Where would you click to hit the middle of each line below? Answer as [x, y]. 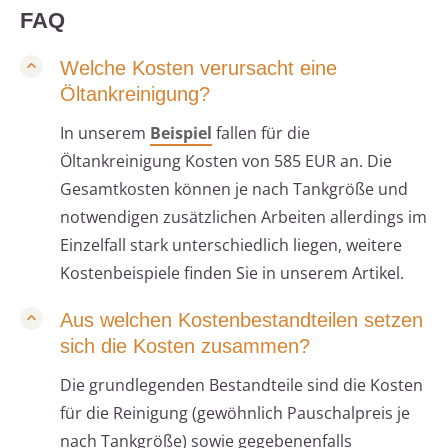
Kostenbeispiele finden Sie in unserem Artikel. [232, 273]
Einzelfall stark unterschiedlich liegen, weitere [231, 245]
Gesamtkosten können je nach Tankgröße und [234, 189]
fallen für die [261, 133]
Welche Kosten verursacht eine [198, 68]
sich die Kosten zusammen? [185, 346]
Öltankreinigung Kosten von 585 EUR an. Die [226, 161]
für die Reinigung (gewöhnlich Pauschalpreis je [235, 413]
